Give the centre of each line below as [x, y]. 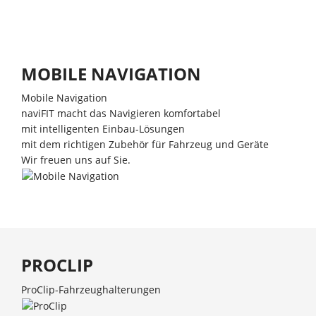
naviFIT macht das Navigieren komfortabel [121, 113]
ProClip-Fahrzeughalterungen [91, 289]
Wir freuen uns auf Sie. [76, 160]
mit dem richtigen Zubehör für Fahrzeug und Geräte [145, 144]
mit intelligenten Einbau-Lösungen [103, 129]
